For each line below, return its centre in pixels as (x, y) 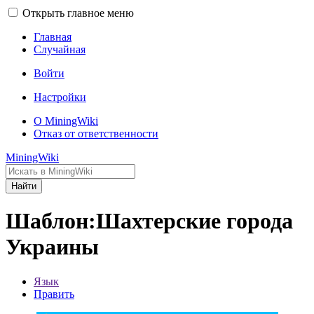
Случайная (60, 49)
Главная (53, 37)
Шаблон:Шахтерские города (149, 221)
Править (54, 294)
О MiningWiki (66, 121)
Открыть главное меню (78, 13)
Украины (52, 247)
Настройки (60, 97)
